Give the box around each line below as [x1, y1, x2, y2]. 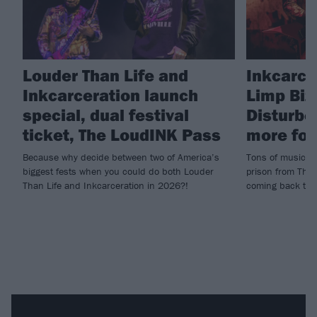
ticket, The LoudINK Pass [23, 123, 221, 145]
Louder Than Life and [23, 64, 188, 86]
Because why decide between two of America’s [23, 150, 219, 163]
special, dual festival [23, 103, 189, 125]
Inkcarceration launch [23, 83, 198, 105]
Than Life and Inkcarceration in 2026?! [23, 178, 188, 192]
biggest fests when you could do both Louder [23, 164, 214, 178]
